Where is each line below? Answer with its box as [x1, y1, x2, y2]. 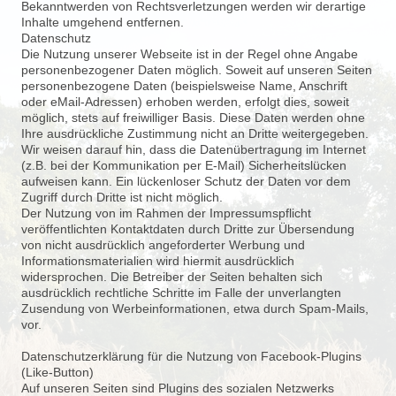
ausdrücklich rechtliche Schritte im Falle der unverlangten [21, 286, 341, 300]
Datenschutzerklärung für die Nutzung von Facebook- [21, 349, 321, 363]
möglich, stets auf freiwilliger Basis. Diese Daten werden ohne [21, 110, 365, 125]
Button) [53, 365, 94, 379]
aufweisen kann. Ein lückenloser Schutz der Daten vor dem [21, 174, 351, 188]
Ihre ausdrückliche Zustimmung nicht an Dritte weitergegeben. [21, 126, 369, 141]
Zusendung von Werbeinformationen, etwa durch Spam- [21, 301, 336, 316]
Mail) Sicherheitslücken [217, 158, 346, 172]
